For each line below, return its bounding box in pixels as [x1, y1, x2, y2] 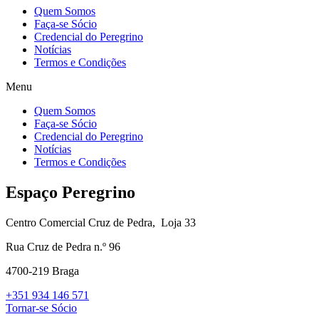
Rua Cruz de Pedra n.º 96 [6, 241, 120, 253]
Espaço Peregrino [6, 183, 140, 202]
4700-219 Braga [6, 265, 79, 278]
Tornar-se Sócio [6, 302, 77, 315]
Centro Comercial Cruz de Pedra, [6, 216, 158, 229]
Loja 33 [158, 216, 196, 229]
